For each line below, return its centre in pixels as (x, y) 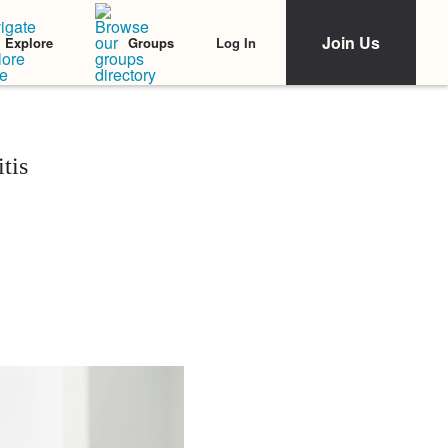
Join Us (351, 42)
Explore (29, 42)
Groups (151, 42)
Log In (236, 42)
